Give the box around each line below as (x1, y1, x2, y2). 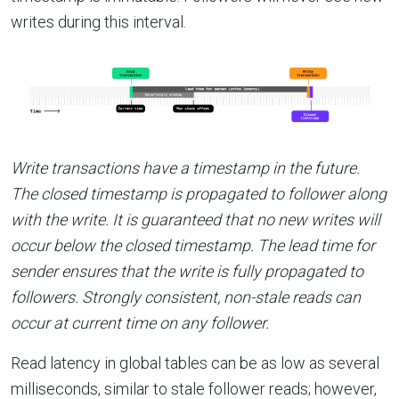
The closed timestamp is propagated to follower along (11, 183, 387, 203)
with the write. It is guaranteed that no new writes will (11, 209, 380, 229)
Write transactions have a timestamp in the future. (11, 158, 360, 177)
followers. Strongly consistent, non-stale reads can (11, 287, 361, 306)
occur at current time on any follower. (11, 313, 269, 332)
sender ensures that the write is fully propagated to (11, 261, 363, 281)
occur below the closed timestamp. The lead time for (11, 235, 375, 255)
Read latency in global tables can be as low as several (11, 353, 379, 372)
